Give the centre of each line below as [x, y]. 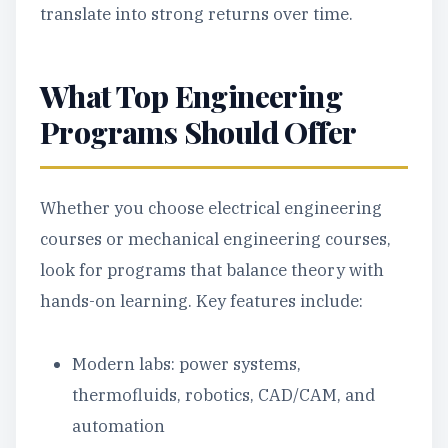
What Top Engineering [191, 96]
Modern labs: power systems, [186, 364]
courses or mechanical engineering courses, [215, 239]
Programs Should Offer [198, 132]
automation [118, 426]
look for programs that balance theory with [212, 270]
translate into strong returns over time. [196, 14]
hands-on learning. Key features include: [201, 301]
